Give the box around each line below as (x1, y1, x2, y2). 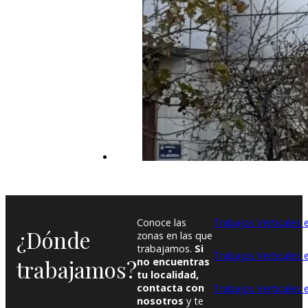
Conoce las (137, 216, 186, 230)
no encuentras (137, 255, 210, 269)
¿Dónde (16, 224, 91, 254)
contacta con (137, 281, 204, 295)
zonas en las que (137, 229, 212, 243)
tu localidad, (137, 268, 199, 282)
